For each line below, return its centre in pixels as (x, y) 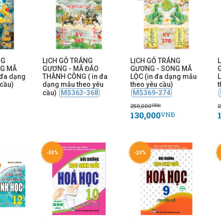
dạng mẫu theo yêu (73, 85)
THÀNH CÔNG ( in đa (75, 77)
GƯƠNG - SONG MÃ (161, 69)
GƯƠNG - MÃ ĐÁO (71, 69)
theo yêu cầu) (151, 85)
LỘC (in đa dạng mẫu (163, 77)
